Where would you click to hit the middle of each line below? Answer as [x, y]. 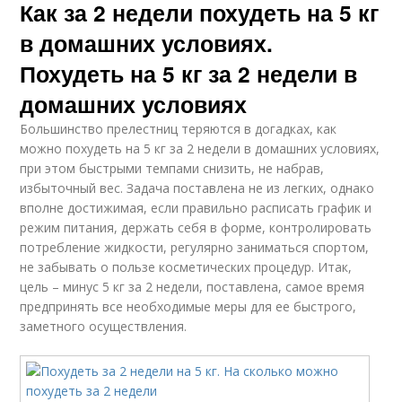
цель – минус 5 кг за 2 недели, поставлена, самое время [192, 287]
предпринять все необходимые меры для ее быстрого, [188, 306]
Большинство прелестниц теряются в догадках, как [179, 129]
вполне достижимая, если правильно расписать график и [196, 208]
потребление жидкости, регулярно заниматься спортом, [195, 247]
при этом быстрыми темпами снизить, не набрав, [172, 168]
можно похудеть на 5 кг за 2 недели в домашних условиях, [200, 149]
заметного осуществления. [104, 326]
